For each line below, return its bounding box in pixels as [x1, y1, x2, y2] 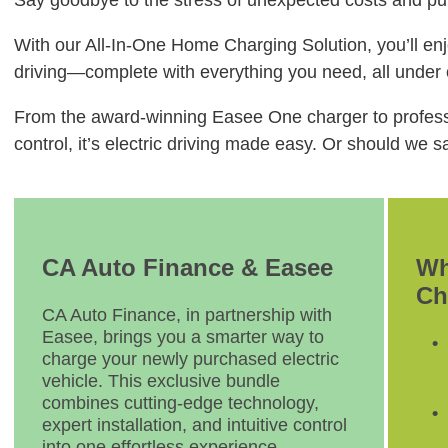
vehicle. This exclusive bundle [42, 371, 280, 391]
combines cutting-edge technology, [42, 393, 319, 413]
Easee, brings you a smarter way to [42, 327, 324, 347]
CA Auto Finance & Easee [42, 254, 333, 281]
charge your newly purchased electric [42, 349, 339, 369]
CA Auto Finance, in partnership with [42, 305, 332, 325]
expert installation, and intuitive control [42, 415, 347, 435]
